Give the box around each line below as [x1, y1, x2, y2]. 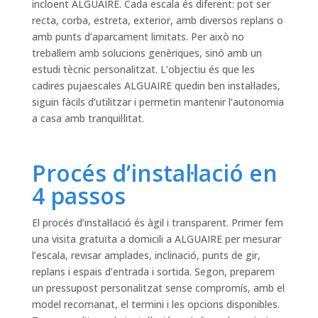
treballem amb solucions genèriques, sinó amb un [31, 46, 262, 60]
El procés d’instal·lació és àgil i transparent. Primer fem [31, 216, 283, 230]
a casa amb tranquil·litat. [31, 111, 144, 126]
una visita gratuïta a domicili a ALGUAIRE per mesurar [31, 232, 281, 246]
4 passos [31, 180, 126, 212]
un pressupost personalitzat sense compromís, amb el [31, 281, 285, 295]
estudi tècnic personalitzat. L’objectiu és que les [31, 62, 255, 77]
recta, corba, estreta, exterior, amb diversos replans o [31, 13, 283, 28]
